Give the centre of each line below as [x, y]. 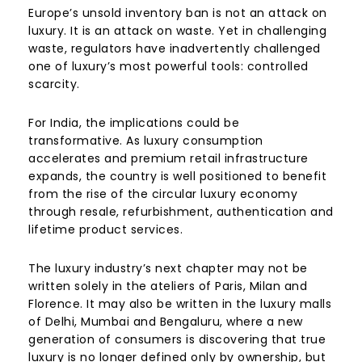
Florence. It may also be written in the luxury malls [180, 304]
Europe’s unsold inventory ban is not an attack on [178, 13]
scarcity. [54, 84]
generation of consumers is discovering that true [177, 340]
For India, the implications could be [134, 123]
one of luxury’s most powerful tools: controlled [168, 67]
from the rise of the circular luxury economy [163, 194]
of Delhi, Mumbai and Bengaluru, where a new [166, 322]
